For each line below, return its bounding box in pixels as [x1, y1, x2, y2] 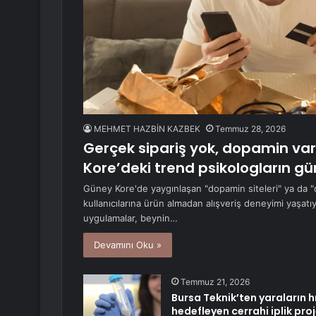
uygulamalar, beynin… [83, 212, 178, 224]
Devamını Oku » [94, 239, 162, 251]
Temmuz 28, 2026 [215, 123, 286, 135]
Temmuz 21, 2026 [181, 276, 250, 288]
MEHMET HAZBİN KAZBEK [94, 123, 200, 135]
